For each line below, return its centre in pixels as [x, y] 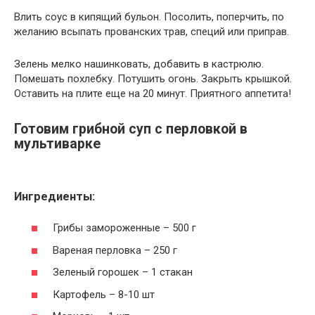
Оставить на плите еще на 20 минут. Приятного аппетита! [153, 93]
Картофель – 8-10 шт [104, 294]
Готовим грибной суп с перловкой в [131, 129]
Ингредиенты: [54, 196]
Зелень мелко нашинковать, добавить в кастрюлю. [139, 64]
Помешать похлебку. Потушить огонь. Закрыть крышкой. [153, 78]
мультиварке [57, 144]
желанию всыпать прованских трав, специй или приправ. [152, 31]
